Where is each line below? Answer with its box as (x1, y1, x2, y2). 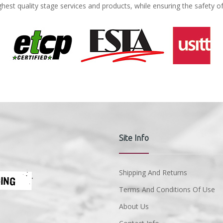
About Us (119, 202, 149, 211)
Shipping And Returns (119, 168, 187, 177)
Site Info (119, 133, 149, 142)
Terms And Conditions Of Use (119, 185, 215, 194)
